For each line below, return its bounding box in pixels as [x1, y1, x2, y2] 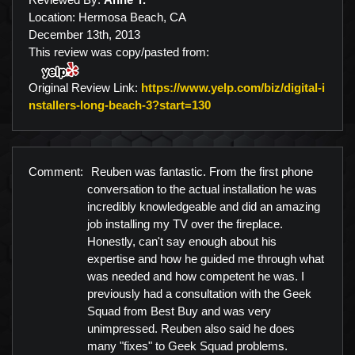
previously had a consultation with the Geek [87, 286, 311, 300]
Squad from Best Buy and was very [87, 303, 271, 318]
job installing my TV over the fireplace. [87, 216, 283, 231]
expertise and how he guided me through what [87, 251, 324, 265]
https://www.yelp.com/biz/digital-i [141, 80, 325, 94]
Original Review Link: [29, 80, 141, 94]
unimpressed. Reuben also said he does [87, 321, 295, 335]
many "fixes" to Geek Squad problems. [87, 338, 288, 353]
